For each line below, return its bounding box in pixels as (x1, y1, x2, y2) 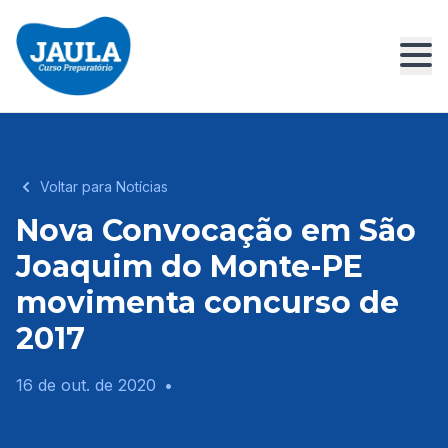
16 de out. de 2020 (16, 375, 156, 395)
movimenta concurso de (16, 284, 399, 321)
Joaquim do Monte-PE (16, 248, 363, 285)
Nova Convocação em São (16, 212, 416, 249)
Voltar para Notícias (40, 178, 168, 195)
